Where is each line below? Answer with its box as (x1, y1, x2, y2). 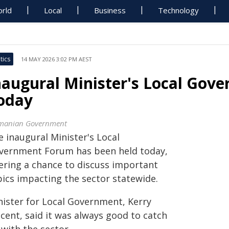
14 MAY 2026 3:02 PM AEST (21, 55, 92, 63)
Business (94, 5, 126, 15)
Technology (158, 5, 199, 15)
